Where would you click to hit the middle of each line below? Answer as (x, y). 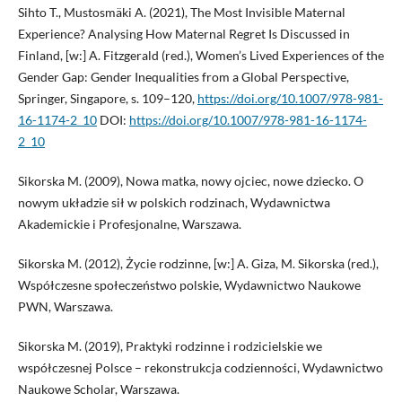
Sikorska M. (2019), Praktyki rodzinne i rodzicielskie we (170, 345)
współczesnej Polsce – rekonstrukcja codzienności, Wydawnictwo (200, 367)
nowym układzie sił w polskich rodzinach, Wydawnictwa (174, 202)
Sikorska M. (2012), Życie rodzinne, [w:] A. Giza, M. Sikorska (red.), (198, 263)
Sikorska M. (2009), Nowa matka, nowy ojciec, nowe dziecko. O (190, 180)
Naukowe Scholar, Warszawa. (98, 389)
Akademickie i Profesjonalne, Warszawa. (129, 223)
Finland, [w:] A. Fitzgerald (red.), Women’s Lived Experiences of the (201, 55)
